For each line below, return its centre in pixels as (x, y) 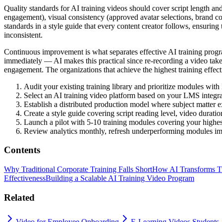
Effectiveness (25, 178)
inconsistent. (23, 35)
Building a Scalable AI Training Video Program (120, 178)
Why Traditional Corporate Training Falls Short (78, 169)
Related (19, 197)
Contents (22, 150)
